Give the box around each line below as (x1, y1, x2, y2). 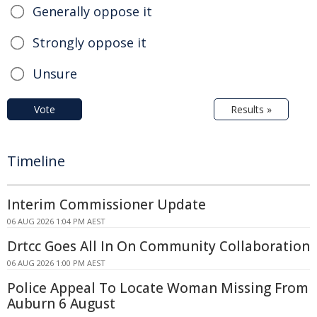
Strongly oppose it (33, 34, 146, 52)
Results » (231, 103, 272, 117)
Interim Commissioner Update (7, 195, 206, 214)
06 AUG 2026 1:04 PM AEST (7, 216, 105, 227)
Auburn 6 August (7, 294, 115, 313)
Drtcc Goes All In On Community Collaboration (7, 237, 310, 256)
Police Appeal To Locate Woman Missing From (7, 279, 309, 298)
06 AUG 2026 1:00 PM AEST (7, 258, 105, 269)
